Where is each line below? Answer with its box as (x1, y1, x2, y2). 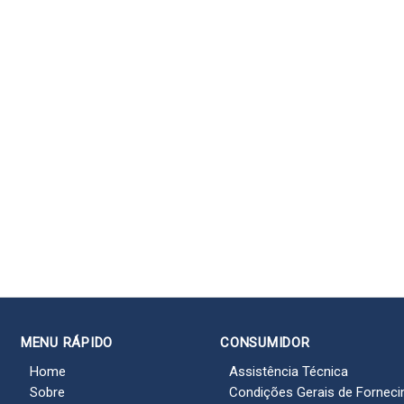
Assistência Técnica (229, 363, 348, 380)
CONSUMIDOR (220, 335, 310, 351)
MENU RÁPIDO (20, 335, 114, 351)
